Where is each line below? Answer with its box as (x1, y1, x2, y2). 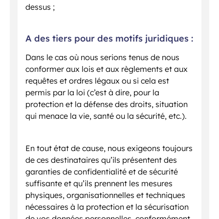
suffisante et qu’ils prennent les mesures (25, 178, 173, 188)
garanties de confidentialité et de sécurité (25, 166, 178, 176)
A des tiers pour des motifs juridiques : (25, 32, 193, 44)
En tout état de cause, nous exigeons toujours (25, 143, 193, 153)
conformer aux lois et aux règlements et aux (25, 64, 188, 74)
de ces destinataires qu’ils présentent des (25, 154, 177, 165)
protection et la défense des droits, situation (25, 99, 188, 109)
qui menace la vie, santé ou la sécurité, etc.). (25, 110, 187, 121)
